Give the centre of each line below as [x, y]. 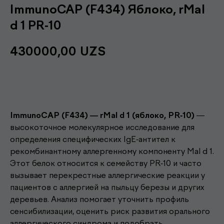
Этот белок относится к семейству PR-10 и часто [106, 163]
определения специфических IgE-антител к [93, 139]
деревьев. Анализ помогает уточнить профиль [99, 199]
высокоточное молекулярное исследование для [102, 127]
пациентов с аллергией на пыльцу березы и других [107, 187]
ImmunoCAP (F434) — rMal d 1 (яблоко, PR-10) [102, 115]
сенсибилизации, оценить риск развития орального [110, 211]
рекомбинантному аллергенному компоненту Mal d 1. [112, 151]
